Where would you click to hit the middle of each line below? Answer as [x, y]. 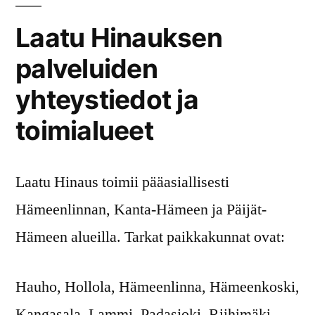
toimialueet [84, 130]
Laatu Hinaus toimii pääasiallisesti [122, 182]
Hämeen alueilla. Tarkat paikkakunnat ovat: [150, 237]
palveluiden [86, 68]
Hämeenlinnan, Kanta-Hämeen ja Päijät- [141, 209]
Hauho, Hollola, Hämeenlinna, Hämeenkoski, [157, 287]
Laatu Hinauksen [119, 37]
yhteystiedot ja [107, 99]
